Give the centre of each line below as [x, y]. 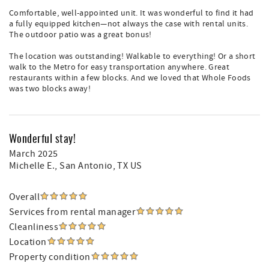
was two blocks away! [50, 89]
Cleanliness [34, 227]
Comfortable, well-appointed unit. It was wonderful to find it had [131, 13]
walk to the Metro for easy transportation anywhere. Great [119, 67]
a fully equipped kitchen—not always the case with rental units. [129, 24]
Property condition [50, 257]
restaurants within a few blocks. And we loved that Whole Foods [130, 78]
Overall [25, 197]
